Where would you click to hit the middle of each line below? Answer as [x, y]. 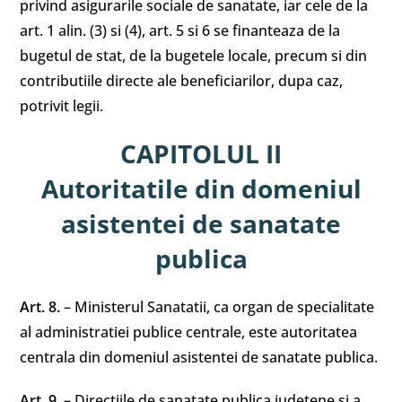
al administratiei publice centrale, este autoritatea [189, 332]
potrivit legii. [62, 106]
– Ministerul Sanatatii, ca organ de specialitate [219, 307]
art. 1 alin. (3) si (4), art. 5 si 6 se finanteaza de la [180, 31]
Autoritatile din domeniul [201, 188]
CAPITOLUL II [201, 153]
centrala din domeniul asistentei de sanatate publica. [199, 357]
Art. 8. [42, 307]
